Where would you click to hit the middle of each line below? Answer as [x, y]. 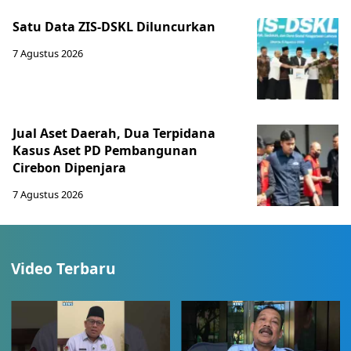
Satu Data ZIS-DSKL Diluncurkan [114, 27]
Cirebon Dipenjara [69, 168]
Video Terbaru [63, 268]
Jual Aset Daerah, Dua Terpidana [114, 133]
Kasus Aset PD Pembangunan [105, 150]
